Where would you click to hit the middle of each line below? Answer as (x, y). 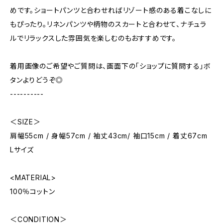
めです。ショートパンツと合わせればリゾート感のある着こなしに (111, 10)
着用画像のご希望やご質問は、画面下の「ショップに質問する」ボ (111, 66)
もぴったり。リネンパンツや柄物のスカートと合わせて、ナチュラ (109, 24)
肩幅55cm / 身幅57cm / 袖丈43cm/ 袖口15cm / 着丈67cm (109, 136)
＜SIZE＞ (25, 122)
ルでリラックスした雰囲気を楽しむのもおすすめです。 (93, 38)
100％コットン (33, 191)
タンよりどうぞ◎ (37, 80)
